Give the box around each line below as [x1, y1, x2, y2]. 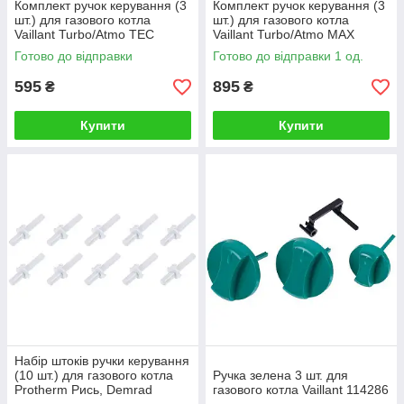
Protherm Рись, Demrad [14, 382, 152, 397]
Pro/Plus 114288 [213, 41, 307, 56]
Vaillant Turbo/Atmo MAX [213, 27, 354, 41]
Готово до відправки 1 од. [213, 49, 363, 63]
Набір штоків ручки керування [14, 353, 189, 368]
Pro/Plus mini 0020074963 [14, 41, 165, 56]
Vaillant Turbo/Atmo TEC [14, 27, 154, 41]
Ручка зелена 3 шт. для [213, 368, 348, 382]
